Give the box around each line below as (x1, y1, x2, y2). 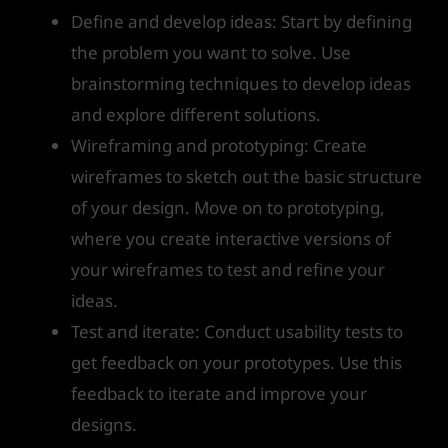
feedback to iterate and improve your (71, 381, 367, 405)
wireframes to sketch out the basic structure (71, 164, 422, 188)
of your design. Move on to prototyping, (71, 195, 385, 219)
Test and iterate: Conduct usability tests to (71, 319, 403, 343)
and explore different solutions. (71, 102, 321, 126)
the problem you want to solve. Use (71, 40, 351, 64)
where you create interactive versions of (71, 226, 391, 250)
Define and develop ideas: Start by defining (71, 9, 412, 33)
